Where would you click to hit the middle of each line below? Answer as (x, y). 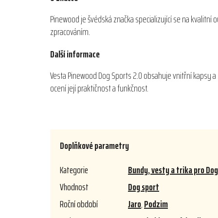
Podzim (156, 204)
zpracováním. (70, 32)
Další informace (75, 54)
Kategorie (74, 170)
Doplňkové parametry (94, 146)
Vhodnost (74, 187)
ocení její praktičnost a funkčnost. (99, 88)
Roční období (79, 204)
